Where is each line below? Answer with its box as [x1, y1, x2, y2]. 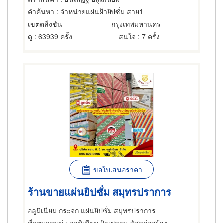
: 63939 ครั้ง [32, 31, 72, 41]
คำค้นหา [28, 6, 54, 16]
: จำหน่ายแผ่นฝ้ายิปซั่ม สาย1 [54, 6, 143, 16]
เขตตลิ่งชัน [28, 19, 62, 29]
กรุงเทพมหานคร [111, 19, 161, 29]
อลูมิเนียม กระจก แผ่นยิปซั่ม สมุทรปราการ [28, 205, 156, 215]
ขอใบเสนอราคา [93, 164, 142, 174]
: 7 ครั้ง [136, 31, 160, 41]
